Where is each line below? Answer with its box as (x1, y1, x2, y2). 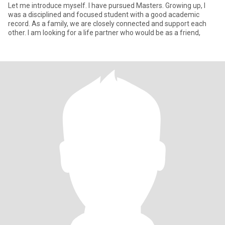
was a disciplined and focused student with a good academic (8, 11, 199, 19)
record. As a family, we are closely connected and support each (8, 20, 206, 28)
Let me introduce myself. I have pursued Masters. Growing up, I (8, 2, 205, 10)
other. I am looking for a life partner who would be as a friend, (8, 29, 200, 37)
